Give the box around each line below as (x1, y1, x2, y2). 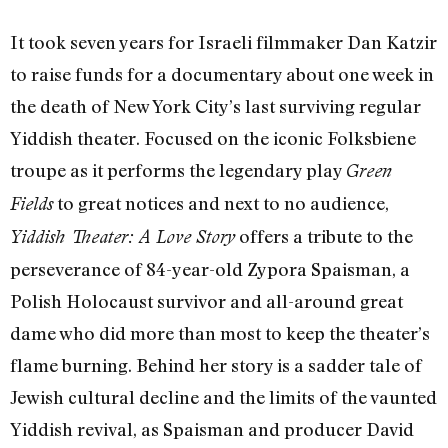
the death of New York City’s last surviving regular (10, 95, 421, 118)
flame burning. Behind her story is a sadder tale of (10, 354, 422, 377)
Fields (10, 193, 53, 215)
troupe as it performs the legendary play (10, 159, 346, 182)
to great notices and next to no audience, (53, 192, 389, 215)
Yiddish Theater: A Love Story (10, 226, 235, 248)
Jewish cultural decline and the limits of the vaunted (10, 386, 437, 409)
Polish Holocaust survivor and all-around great (10, 290, 403, 313)
